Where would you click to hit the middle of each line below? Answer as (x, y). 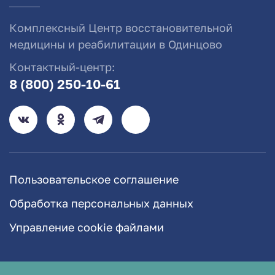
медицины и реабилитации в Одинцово (116, 45)
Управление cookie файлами (87, 227)
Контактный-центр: (62, 67)
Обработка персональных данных (101, 203)
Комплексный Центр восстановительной (121, 28)
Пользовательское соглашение (94, 180)
